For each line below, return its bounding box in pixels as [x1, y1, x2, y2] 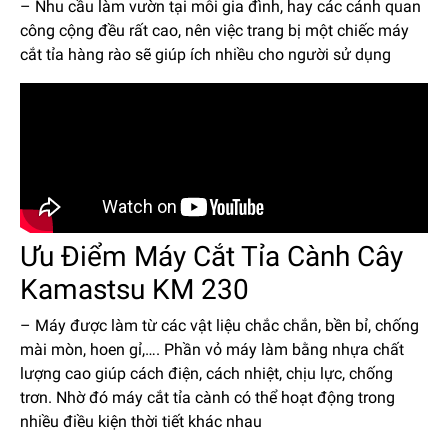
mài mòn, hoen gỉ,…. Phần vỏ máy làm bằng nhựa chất [20, 339, 404, 359]
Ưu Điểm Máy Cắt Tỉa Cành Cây [20, 239, 403, 273]
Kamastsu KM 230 [20, 272, 249, 306]
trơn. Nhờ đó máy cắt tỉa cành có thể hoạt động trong [20, 387, 395, 407]
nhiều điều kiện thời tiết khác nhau [20, 411, 262, 431]
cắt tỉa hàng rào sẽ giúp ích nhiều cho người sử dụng [20, 44, 391, 64]
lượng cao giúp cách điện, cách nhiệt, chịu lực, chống [20, 363, 393, 383]
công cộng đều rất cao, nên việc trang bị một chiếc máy [20, 20, 409, 40]
